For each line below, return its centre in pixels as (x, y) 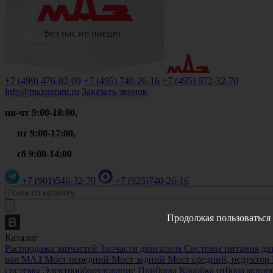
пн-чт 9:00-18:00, (41, 112)
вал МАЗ (23, 259)
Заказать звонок (115, 92)
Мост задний (138, 259)
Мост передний (77, 259)
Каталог (22, 237)
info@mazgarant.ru (42, 92)
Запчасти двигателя (141, 248)
